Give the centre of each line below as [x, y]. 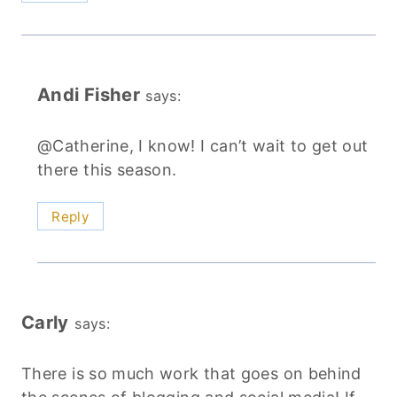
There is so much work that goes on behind [191, 373]
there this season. [107, 169]
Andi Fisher [89, 95]
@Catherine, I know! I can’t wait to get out [203, 145]
